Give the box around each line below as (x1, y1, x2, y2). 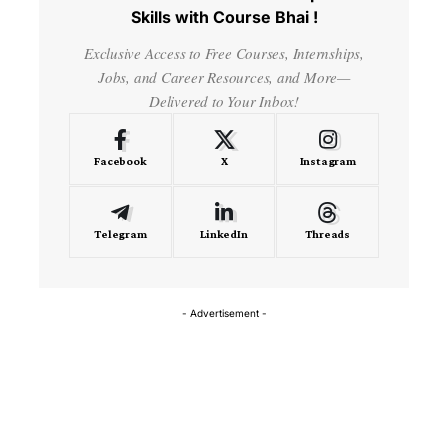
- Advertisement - (181, 306, 267, 319)
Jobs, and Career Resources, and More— (98, 66, 350, 87)
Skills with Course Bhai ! (130, 6, 318, 27)
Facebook (94, 153, 147, 168)
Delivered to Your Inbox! (149, 90, 299, 111)
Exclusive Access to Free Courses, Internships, (84, 42, 364, 63)
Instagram (299, 153, 356, 168)
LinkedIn (200, 226, 248, 241)
